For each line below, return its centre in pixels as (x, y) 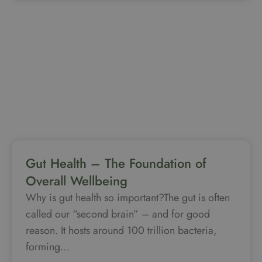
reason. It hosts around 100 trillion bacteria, (121, 230)
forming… (48, 247)
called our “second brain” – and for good (118, 214)
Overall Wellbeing (77, 180)
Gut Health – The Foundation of (116, 163)
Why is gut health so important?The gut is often (128, 197)
